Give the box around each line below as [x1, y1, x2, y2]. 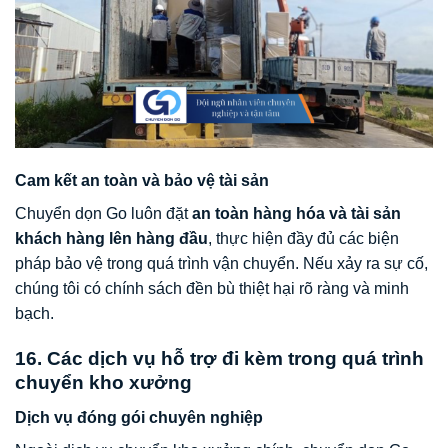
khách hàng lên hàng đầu [15, 230, 208, 248]
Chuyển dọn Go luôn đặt [15, 205, 192, 223]
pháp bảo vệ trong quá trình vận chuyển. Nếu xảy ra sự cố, [15, 255, 428, 273]
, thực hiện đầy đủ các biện [208, 230, 399, 248]
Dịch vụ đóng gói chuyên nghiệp [15, 408, 263, 426]
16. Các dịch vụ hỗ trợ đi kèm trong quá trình [15, 348, 424, 370]
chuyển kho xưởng [15, 372, 192, 394]
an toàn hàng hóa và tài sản [192, 205, 401, 223]
